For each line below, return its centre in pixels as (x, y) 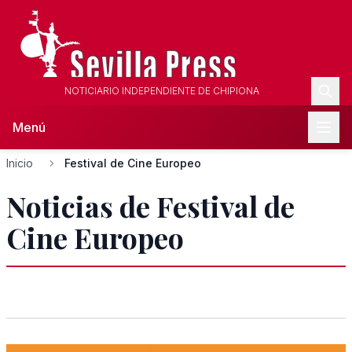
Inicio (20, 163)
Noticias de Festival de (150, 206)
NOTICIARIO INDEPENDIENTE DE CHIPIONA (162, 91)
